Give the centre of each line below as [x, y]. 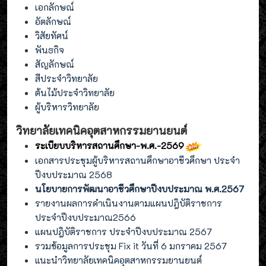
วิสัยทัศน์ [52, 36]
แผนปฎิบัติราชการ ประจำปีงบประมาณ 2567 [123, 232]
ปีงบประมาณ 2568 [76, 175]
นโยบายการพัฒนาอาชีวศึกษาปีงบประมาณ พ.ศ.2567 [140, 189]
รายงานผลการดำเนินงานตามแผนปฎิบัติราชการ [129, 203]
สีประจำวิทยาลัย [66, 79]
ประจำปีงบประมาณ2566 [87, 218]
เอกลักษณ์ [55, 7]
